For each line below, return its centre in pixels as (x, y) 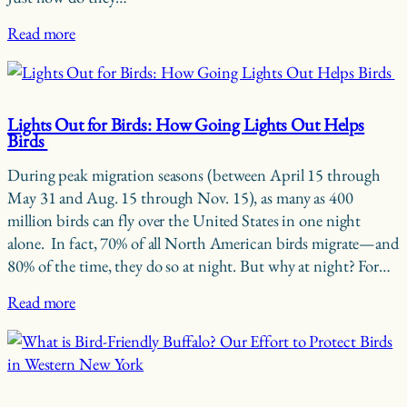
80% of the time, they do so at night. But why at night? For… (199, 266)
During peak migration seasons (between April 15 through (194, 175)
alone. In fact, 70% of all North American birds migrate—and (203, 243)
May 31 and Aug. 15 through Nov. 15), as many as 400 (180, 198)
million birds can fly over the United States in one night (184, 221)
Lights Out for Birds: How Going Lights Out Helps (186, 124)
